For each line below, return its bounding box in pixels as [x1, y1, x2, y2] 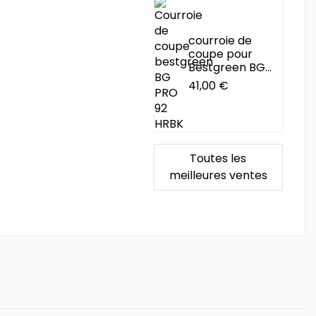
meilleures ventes [169, 166, 267, 183]
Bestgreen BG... [188, 59, 272, 75]
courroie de [188, 32, 253, 49]
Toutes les [190, 150, 247, 166]
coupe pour [188, 45, 253, 62]
